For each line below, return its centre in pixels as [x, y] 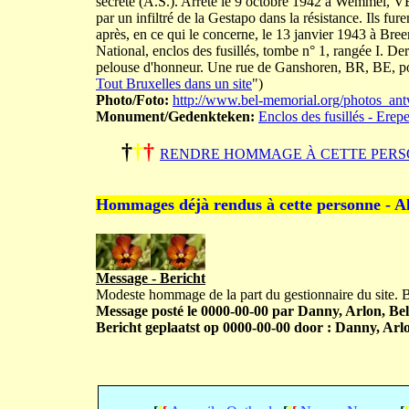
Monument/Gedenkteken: [175, 116]
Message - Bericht [151, 278]
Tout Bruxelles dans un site [174, 84]
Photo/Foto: [132, 100]
